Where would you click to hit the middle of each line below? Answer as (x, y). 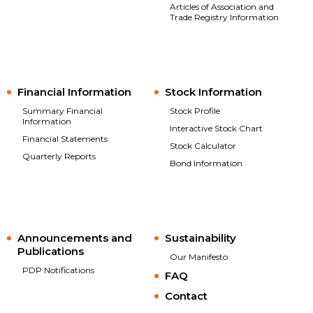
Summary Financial (63, 111)
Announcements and (75, 238)
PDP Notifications (58, 270)
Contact (186, 296)
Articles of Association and (221, 7)
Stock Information (213, 92)
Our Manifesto (198, 257)
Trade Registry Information (224, 17)
